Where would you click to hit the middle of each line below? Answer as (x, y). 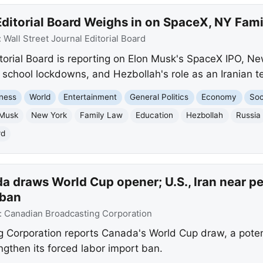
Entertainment (90, 97)
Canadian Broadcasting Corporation (78, 213)
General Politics (159, 97)
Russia (249, 115)
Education (155, 115)
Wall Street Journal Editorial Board (74, 39)
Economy (219, 97)
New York (49, 115)
